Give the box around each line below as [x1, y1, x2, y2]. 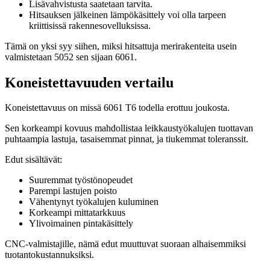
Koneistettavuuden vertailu [5, 74, 174, 90]
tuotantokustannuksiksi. [5, 250, 94, 260]
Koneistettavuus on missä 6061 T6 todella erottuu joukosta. [5, 102, 230, 113]
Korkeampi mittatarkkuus [29, 207, 125, 218]
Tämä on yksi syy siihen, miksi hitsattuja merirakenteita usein [5, 40, 237, 51]
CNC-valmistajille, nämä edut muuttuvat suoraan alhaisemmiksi [5, 239, 246, 250]
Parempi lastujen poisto [29, 186, 117, 196]
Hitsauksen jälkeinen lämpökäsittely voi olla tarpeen [29, 9, 226, 20]
